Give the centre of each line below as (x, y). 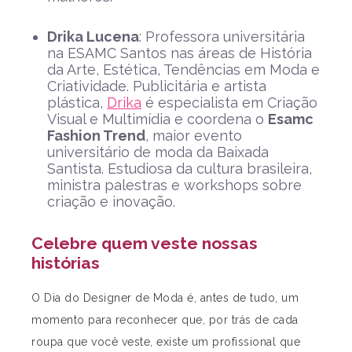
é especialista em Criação (229, 103)
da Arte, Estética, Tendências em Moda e (183, 70)
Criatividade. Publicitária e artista (157, 86)
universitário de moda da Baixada (158, 152)
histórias (66, 263)
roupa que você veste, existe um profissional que (166, 341)
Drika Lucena (93, 37)
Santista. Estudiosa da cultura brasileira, (180, 169)
